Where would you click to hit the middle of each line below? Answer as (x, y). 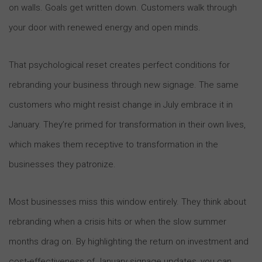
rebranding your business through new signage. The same (124, 85)
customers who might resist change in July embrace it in (121, 104)
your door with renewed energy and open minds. (105, 27)
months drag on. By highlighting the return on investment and (129, 241)
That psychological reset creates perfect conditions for (119, 65)
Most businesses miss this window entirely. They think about (127, 201)
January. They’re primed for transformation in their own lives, (127, 124)
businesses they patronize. (62, 164)
